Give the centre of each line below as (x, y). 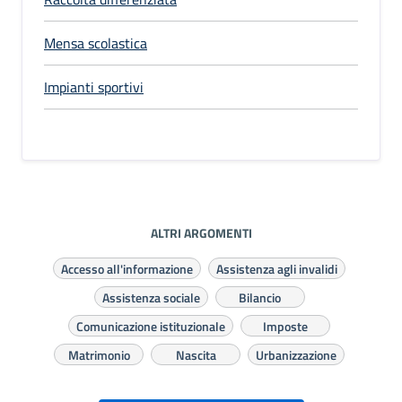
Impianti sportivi (94, 87)
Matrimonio (99, 354)
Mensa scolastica (96, 43)
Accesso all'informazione (127, 268)
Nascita (196, 354)
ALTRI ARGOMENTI (201, 232)
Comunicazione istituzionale (151, 326)
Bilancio (260, 297)
